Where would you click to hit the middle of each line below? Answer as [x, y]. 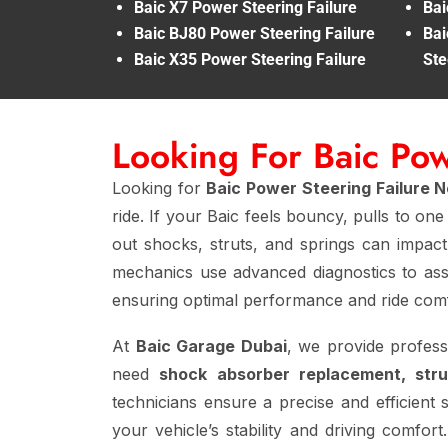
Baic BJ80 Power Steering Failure [254, 33]
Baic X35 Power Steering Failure [250, 59]
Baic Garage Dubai [211, 345]
